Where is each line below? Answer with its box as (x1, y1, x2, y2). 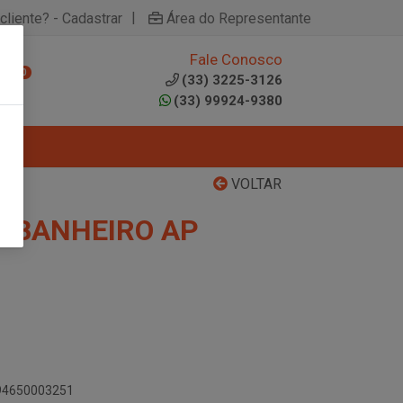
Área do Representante (166, 9, 311, 27)
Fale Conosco (190, 50, 282, 68)
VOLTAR (228, 175, 282, 193)
